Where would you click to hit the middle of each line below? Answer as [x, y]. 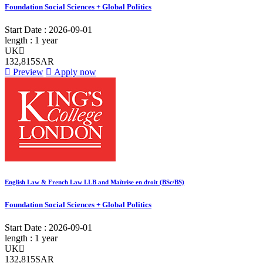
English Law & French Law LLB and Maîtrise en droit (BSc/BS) [95, 182]
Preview [27, 72]
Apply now [74, 72]
